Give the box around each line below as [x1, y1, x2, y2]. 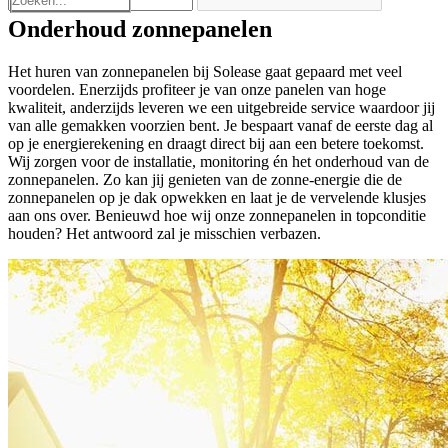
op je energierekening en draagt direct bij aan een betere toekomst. [8, 134, 424, 152]
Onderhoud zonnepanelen [8, 15, 272, 42]
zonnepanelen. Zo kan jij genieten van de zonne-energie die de [8, 170, 402, 188]
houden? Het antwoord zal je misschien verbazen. [8, 224, 321, 242]
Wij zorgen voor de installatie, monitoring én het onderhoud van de [8, 152, 429, 170]
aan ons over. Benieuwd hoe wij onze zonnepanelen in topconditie [8, 206, 426, 224]
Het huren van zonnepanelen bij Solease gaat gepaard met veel [8, 62, 402, 80]
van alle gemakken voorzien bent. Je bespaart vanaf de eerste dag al [8, 116, 433, 134]
